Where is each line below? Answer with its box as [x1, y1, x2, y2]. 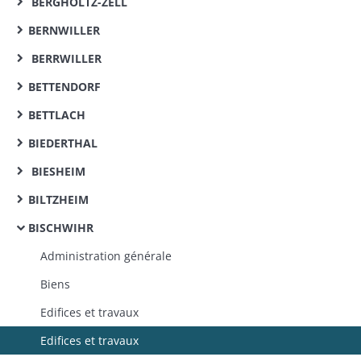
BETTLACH [28, 107, 85, 122]
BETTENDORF [28, 79, 101, 94]
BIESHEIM [28, 164, 85, 179]
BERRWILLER [28, 51, 102, 66]
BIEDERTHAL [28, 135, 98, 151]
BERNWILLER [28, 23, 100, 38]
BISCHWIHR [28, 220, 93, 235]
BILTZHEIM [28, 192, 89, 207]
